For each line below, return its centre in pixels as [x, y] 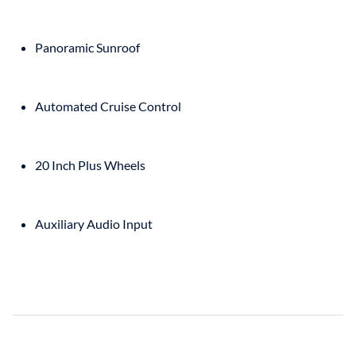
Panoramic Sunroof [87, 47]
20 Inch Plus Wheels [90, 164]
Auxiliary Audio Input [94, 223]
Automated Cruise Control [108, 106]
